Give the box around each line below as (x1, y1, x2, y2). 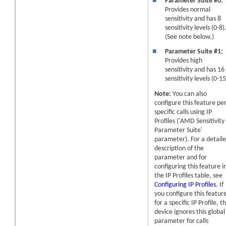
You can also (171, 90, 207, 98)
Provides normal (165, 6, 211, 14)
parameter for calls (154, 217, 209, 225)
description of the (154, 144, 204, 152)
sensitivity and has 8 (165, 15, 221, 23)
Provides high (165, 57, 203, 65)
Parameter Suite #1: (165, 48, 223, 56)
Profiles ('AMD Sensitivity (154, 117, 225, 125)
